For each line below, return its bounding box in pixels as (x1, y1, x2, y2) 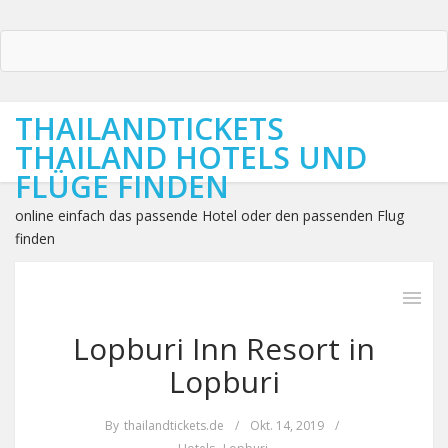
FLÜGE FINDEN (15, 166, 229, 207)
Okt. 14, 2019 (249, 417, 324, 434)
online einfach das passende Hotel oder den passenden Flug (15, 206, 404, 225)
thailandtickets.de (123, 417, 224, 434)
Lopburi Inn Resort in (73, 328, 375, 369)
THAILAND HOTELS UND (15, 137, 367, 178)
